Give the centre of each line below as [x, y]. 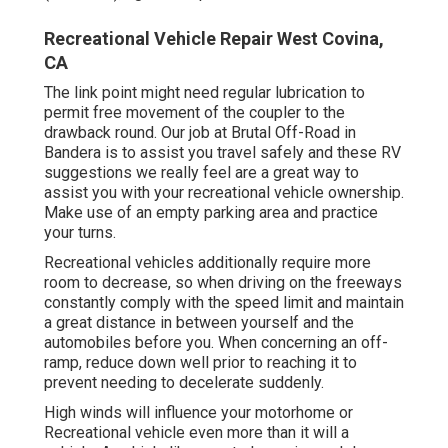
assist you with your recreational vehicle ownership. [224, 193]
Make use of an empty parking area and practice [211, 213]
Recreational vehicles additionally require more [207, 263]
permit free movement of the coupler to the [194, 113]
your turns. [80, 233]
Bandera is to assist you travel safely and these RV [222, 153]
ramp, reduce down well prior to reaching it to [200, 363]
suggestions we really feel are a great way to [201, 173]
